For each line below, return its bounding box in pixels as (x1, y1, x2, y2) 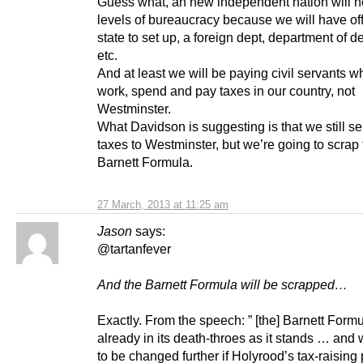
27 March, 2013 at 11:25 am (97, 199, 228, 211)
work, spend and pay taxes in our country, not (97, 83, 355, 99)
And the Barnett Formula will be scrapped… (97, 277, 348, 293)
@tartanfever (97, 241, 171, 257)
